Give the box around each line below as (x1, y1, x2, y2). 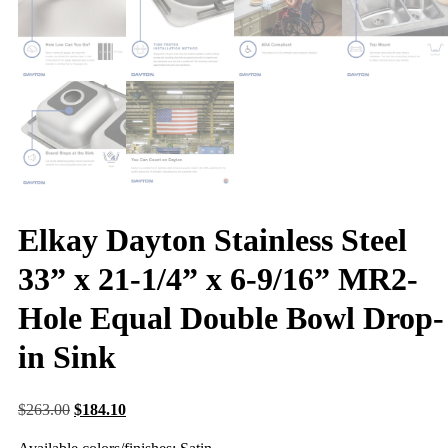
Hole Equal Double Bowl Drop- (18, 299, 444, 336)
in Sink (18, 338, 116, 375)
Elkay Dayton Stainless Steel (18, 221, 407, 258)
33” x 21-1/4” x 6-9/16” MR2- (18, 260, 418, 297)
